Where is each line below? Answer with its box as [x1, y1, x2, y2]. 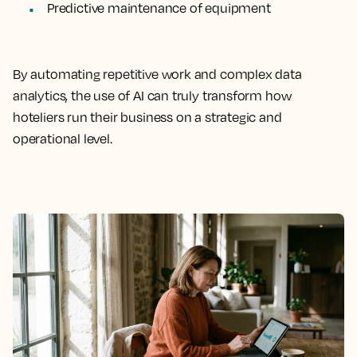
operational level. [13, 131, 112, 147]
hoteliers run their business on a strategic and [13, 109, 282, 125]
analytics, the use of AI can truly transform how [13, 88, 292, 104]
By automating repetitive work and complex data [13, 66, 302, 82]
